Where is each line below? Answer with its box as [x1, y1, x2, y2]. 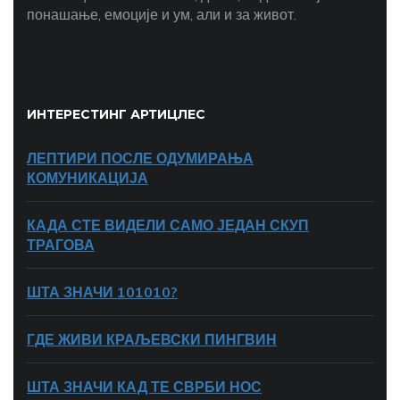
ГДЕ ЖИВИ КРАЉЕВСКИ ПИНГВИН [27, 330, 277, 348]
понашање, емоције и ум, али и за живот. [27, 5, 296, 23]
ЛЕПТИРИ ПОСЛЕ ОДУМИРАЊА [27, 149, 254, 167]
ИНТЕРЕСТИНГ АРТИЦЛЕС [27, 106, 205, 122]
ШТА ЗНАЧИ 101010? [27, 283, 178, 301]
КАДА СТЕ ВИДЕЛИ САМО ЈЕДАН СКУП [27, 216, 309, 234]
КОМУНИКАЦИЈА [27, 169, 148, 187]
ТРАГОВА [27, 236, 95, 254]
